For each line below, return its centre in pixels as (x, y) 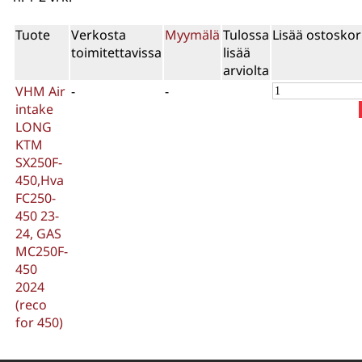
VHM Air (40, 91)
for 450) (39, 322)
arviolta (246, 70)
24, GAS (38, 233)
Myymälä (192, 34)
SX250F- (39, 162)
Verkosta (99, 34)
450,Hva (40, 180)
